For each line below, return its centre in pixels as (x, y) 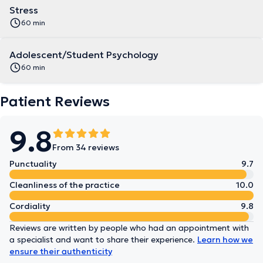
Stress (24, 10)
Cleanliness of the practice (65, 185)
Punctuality (33, 164)
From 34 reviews (86, 147)
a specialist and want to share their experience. (103, 240)
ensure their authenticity (61, 251)
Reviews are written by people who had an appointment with (129, 228)
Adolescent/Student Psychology (84, 55)
